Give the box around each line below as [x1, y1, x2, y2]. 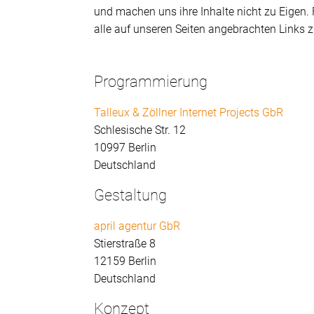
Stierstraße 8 [94, 237, 156, 251]
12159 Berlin [94, 254, 157, 268]
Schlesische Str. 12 [94, 123, 186, 137]
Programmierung [94, 73, 208, 91]
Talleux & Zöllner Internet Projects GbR [94, 106, 284, 120]
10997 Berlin [94, 141, 157, 155]
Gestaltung [94, 186, 168, 205]
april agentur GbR [94, 219, 181, 233]
